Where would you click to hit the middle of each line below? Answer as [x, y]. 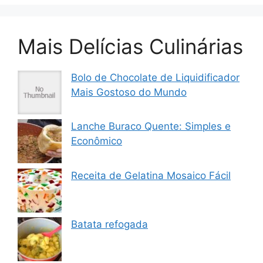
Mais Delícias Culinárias [130, 46]
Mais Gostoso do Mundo [129, 92]
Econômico [97, 141]
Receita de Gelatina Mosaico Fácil [151, 175]
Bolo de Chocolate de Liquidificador [155, 77]
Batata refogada [109, 225]
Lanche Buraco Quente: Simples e [151, 127]
